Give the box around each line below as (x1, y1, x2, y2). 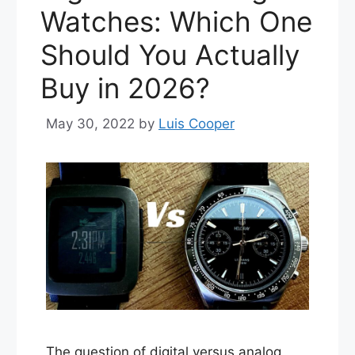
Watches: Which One (40, 5, 312, 39)
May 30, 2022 (46, 115, 135, 132)
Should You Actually (40, 38, 300, 72)
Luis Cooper (158, 115, 235, 132)
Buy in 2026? (40, 71, 210, 105)
